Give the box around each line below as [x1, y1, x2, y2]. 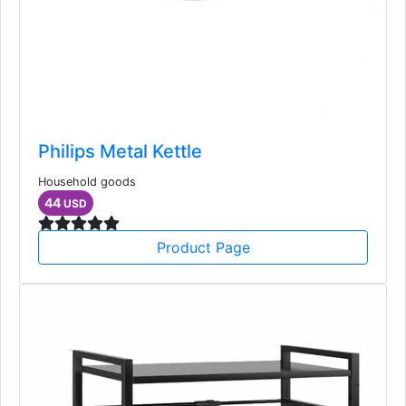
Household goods [38, 174, 136, 188]
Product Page [156, 237, 250, 256]
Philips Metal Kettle [38, 140, 202, 162]
